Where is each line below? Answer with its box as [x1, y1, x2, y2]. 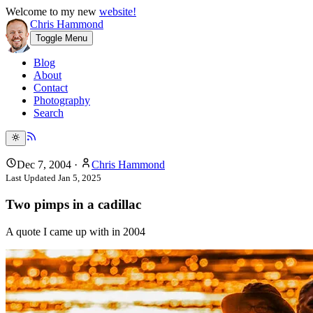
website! [99, 6, 136, 17]
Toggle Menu [36, 33, 87, 43]
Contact [34, 82, 68, 94]
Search [34, 107, 64, 119]
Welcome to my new [6, 6, 99, 17]
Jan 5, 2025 [58, 173, 101, 184]
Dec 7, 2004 [17, 159, 71, 171]
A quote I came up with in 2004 [6, 225, 145, 238]
